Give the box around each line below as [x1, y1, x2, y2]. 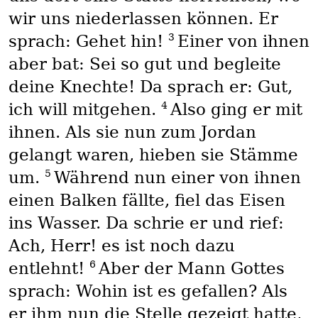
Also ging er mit [170, 100, 302, 119]
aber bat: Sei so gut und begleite [8, 55, 281, 74]
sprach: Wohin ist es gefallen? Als [8, 282, 287, 301]
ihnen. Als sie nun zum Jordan [8, 123, 256, 142]
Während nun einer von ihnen [53, 168, 301, 187]
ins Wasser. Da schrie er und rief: [8, 214, 284, 233]
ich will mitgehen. [8, 100, 161, 119]
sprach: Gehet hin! [8, 32, 168, 51]
